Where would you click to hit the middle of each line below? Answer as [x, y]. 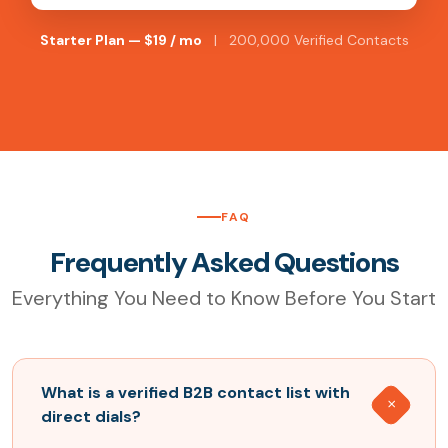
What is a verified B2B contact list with [195, 393]
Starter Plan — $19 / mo [120, 40]
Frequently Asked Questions [224, 263]
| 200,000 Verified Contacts [305, 40]
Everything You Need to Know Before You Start [224, 298]
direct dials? [91, 417]
